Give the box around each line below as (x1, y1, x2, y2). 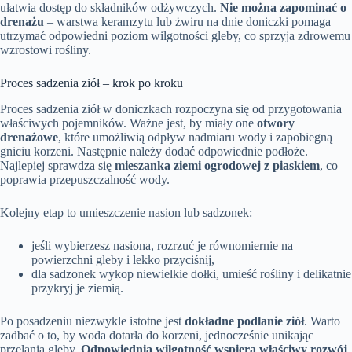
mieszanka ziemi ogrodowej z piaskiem (115, 159, 320, 173)
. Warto (304, 314, 340, 328)
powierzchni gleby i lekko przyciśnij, (31, 253, 214, 267)
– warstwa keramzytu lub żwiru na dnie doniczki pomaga (44, 15, 331, 29)
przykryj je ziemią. (31, 281, 123, 295)
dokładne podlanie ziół (185, 314, 304, 328)
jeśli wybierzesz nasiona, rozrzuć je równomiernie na (31, 239, 293, 253)
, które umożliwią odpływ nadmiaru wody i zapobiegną (58, 130, 332, 145)
